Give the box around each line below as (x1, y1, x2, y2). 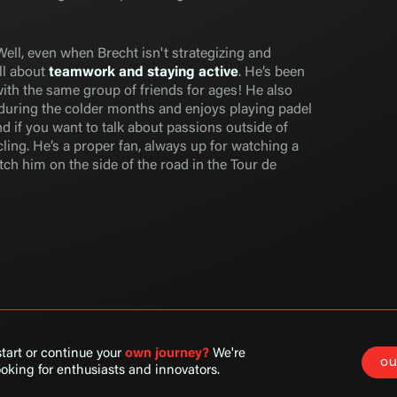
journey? (155, 347, 210, 361)
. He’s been (237, 66, 305, 80)
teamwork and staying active (48, 66, 238, 80)
